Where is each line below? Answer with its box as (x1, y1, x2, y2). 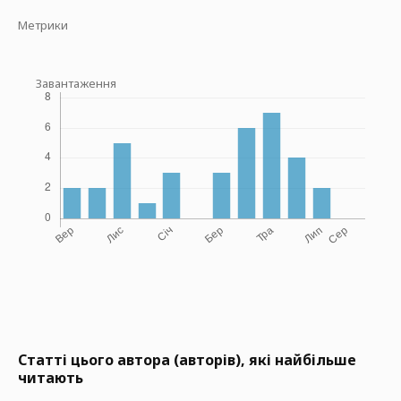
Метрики (18, 17, 68, 33)
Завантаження (36, 75, 116, 91)
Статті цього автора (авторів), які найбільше (18, 350, 356, 370)
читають (18, 368, 83, 388)
